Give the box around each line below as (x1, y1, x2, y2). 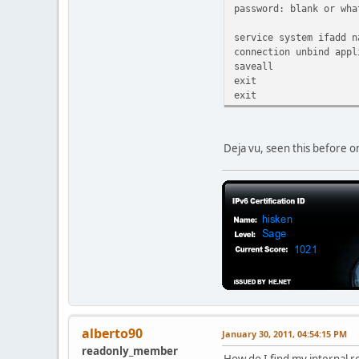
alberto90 (82, 325, 143, 343)
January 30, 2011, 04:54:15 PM (222, 328, 347, 341)
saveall (234, 60, 273, 73)
